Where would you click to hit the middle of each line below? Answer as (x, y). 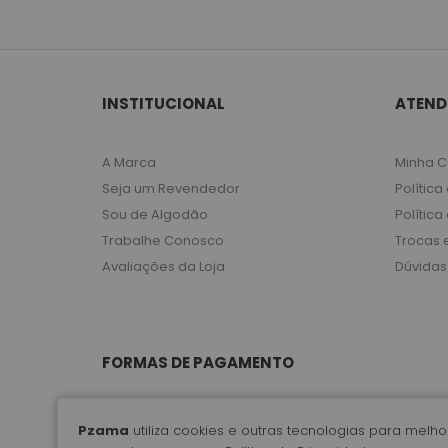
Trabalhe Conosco (163, 241)
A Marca (129, 163)
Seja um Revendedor (171, 189)
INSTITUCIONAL (163, 104)
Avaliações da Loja (163, 267)
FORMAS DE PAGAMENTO (198, 363)
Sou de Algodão (155, 215)
